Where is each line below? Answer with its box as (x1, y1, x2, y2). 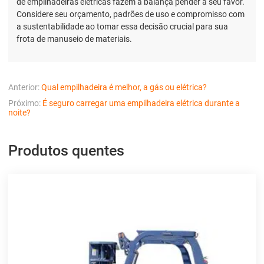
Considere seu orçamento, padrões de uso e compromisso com (16, 9, 245, 19)
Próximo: (8, 98, 41, 108)
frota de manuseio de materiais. (16, 34, 132, 44)
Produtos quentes (8, 142, 124, 160)
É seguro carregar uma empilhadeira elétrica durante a (42, 98, 240, 108)
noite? (8, 108, 31, 118)
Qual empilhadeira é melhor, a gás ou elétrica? (41, 82, 207, 92)
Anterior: (8, 82, 39, 92)
